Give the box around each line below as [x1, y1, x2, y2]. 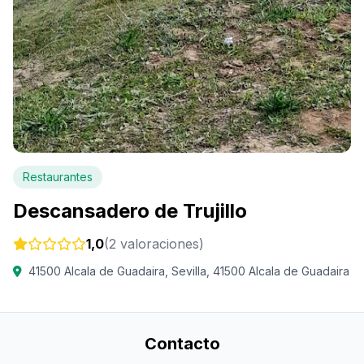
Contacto [144, 334, 220, 354]
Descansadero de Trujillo [13, 199, 247, 223]
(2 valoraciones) [104, 236, 204, 253]
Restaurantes [23, 170, 93, 184]
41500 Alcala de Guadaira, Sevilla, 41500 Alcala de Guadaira [28, 264, 349, 279]
